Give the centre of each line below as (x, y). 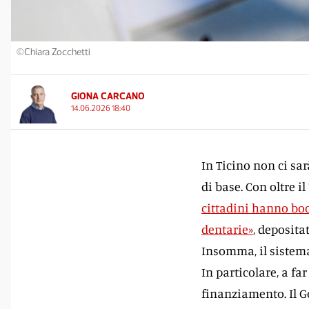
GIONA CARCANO (108, 96)
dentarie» (227, 229)
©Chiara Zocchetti (53, 52)
